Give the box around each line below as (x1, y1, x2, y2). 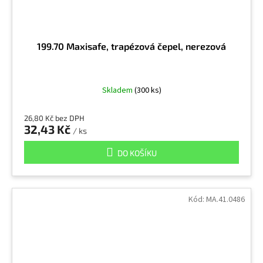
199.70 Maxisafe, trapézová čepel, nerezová (37, 40, 226, 52)
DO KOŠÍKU (117, 147, 157, 158)
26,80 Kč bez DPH (24, 113, 85, 123)
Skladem (102, 84, 134, 96)
